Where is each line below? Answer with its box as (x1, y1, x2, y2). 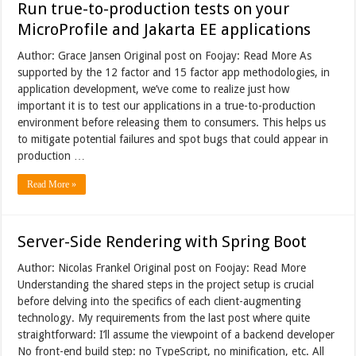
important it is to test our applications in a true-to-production (17, 99, 316, 112)
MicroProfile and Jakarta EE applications (17, 19, 311, 39)
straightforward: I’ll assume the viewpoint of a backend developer (17, 327, 335, 341)
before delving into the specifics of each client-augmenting (17, 294, 302, 308)
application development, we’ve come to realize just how (17, 82, 290, 95)
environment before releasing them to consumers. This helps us (17, 115, 327, 129)
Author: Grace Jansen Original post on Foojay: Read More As (17, 48, 312, 62)
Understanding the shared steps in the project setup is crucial (17, 277, 315, 291)
